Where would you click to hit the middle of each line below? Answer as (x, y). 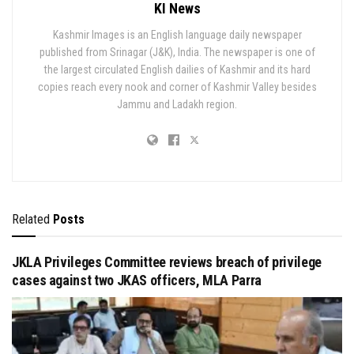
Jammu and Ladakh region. (177, 104)
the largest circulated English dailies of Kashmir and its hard (177, 69)
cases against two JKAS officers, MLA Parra (137, 280)
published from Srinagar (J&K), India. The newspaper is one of (177, 52)
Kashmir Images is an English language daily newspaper (177, 34)
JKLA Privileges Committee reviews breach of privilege (167, 262)
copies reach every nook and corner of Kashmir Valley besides (177, 87)
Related (31, 219)
